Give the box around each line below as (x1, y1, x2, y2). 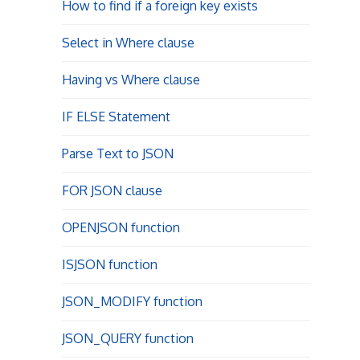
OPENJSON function (61, 219, 180, 235)
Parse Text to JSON (61, 145, 174, 162)
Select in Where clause (61, 35, 194, 51)
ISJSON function (61, 256, 157, 272)
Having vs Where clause (61, 72, 200, 88)
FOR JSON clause (61, 182, 162, 198)
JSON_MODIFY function (61, 293, 202, 309)
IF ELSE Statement (61, 108, 170, 125)
